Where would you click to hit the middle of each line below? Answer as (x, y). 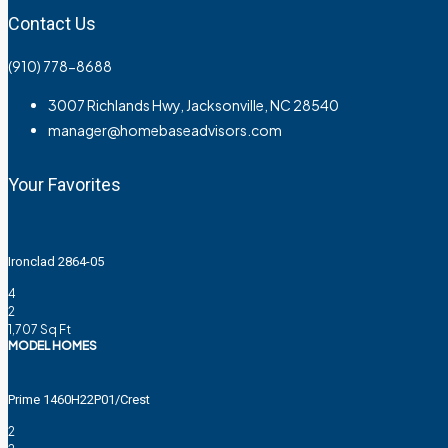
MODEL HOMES (52, 345)
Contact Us (52, 23)
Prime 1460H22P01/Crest (79, 400)
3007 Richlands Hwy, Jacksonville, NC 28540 (193, 105)
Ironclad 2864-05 (56, 261)
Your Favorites (64, 184)
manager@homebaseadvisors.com (165, 130)
